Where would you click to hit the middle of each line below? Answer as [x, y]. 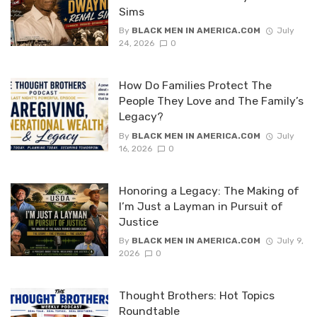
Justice [138, 221]
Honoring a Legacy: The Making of [209, 190]
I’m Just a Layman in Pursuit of [201, 206]
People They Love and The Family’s [211, 101]
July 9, [290, 241]
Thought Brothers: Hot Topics [196, 296]
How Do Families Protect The [195, 86]
